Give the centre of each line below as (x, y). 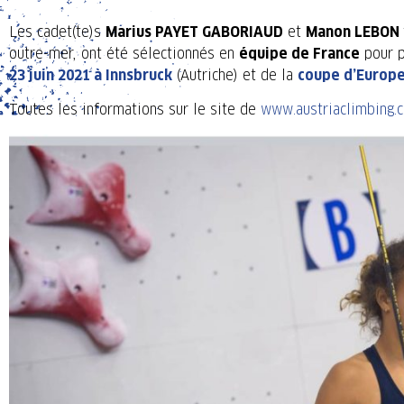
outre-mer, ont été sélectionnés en (124, 54)
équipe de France (299, 54)
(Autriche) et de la (235, 75)
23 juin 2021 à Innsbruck (91, 75)
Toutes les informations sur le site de (135, 110)
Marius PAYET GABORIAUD (194, 32)
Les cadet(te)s (57, 32)
